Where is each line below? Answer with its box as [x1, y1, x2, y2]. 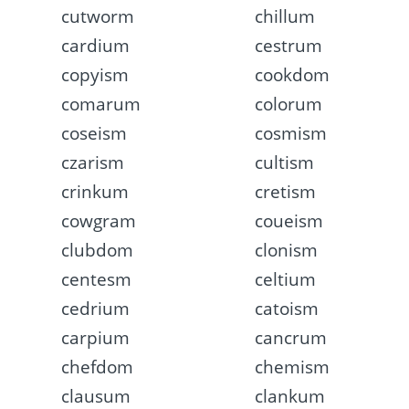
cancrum [254, 326, 327, 351]
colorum [254, 92, 322, 117]
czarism [61, 151, 125, 175]
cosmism [254, 121, 327, 146]
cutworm [61, 5, 135, 29]
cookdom [254, 63, 330, 88]
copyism [61, 63, 130, 88]
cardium [61, 34, 131, 58]
